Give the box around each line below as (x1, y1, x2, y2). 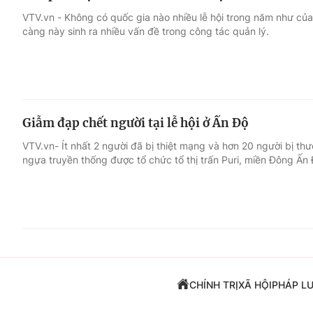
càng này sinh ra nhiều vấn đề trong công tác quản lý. (22, 24, 269, 37)
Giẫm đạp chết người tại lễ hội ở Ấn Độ (22, 115, 249, 131)
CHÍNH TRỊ (189, 279, 238, 291)
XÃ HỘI (238, 279, 272, 291)
